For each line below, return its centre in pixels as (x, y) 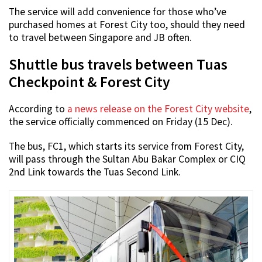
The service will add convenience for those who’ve (118, 12)
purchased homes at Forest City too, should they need (127, 25)
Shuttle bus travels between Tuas (118, 65)
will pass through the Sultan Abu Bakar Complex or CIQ (127, 159)
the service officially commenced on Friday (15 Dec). (121, 122)
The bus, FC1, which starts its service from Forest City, (126, 146)
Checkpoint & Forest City (89, 82)
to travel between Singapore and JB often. (100, 38)
